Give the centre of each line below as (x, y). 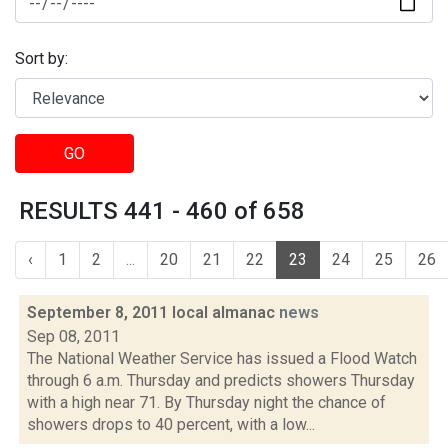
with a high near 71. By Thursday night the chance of (206, 402)
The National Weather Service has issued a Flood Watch (222, 358)
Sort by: (41, 59)
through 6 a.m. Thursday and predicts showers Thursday (221, 380)
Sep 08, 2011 (73, 336)
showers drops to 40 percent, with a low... (171, 424)
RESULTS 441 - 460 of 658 (162, 211)
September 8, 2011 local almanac (153, 312)
